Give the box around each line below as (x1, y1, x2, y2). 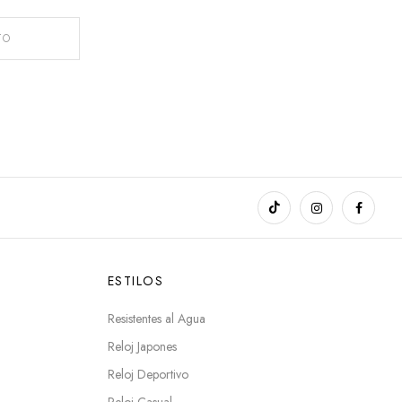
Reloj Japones (107, 336, 177, 355)
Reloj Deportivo (107, 364, 188, 383)
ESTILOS (107, 271, 163, 290)
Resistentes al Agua (107, 309, 205, 328)
